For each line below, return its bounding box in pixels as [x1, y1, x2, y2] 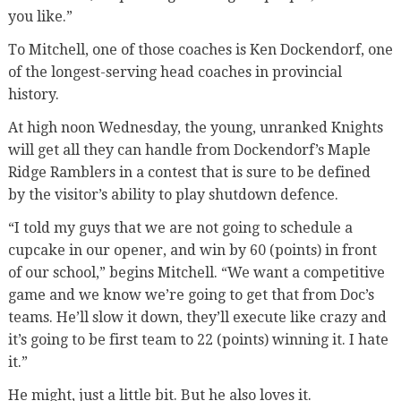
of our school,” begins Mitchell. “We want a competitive [7, 263, 385, 281]
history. [7, 85, 59, 103]
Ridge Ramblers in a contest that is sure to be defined [7, 163, 371, 181]
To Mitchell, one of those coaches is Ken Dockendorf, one [7, 40, 393, 58]
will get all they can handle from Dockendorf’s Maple [7, 141, 371, 158]
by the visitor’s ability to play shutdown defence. [7, 185, 338, 203]
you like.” [7, 7, 73, 25]
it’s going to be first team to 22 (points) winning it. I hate [7, 330, 388, 348]
